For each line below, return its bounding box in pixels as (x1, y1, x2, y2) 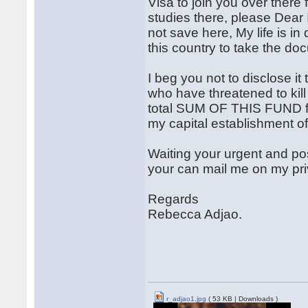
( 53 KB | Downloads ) (206, 295, 278, 302)
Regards (148, 192, 199, 206)
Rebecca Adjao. (148, 207, 243, 221)
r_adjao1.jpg (164, 295, 207, 302)
